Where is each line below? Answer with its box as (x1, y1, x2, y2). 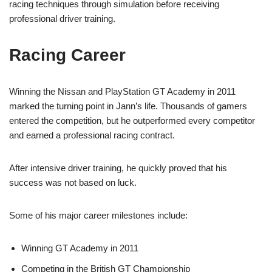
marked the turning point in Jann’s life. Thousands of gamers (9, 100, 247, 111)
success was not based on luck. (9, 177, 137, 188)
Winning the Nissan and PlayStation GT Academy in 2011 (9, 86, 236, 97)
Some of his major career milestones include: (9, 209, 188, 220)
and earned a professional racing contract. (9, 129, 175, 140)
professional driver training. (9, 13, 115, 24)
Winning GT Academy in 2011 (21, 242, 138, 253)
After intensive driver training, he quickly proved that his (9, 162, 227, 173)
